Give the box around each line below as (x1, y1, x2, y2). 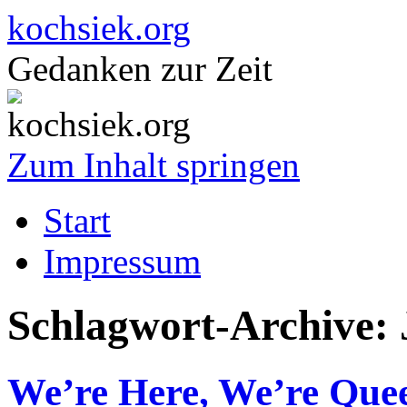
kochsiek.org (7, 8, 191, 47)
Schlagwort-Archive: (7, 302, 400, 350)
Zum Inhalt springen (7, 145, 300, 184)
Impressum (44, 242, 201, 281)
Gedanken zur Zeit (7, 49, 273, 88)
